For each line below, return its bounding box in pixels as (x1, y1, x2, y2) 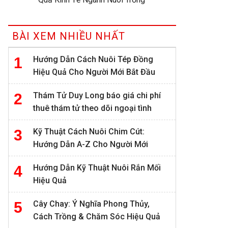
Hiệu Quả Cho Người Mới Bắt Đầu (33, 67, 155, 77)
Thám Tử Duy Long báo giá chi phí (33, 91, 161, 101)
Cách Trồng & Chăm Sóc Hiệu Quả (33, 212, 160, 222)
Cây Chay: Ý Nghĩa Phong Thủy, (33, 199, 150, 209)
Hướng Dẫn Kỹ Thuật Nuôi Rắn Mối (33, 163, 161, 173)
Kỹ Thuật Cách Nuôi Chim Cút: (33, 127, 145, 137)
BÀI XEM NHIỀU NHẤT (12, 30, 125, 43)
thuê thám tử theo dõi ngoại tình (33, 103, 152, 113)
